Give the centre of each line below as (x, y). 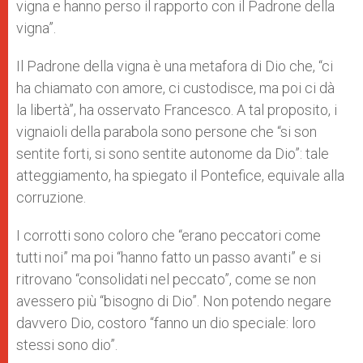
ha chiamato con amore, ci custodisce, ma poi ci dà (175, 88)
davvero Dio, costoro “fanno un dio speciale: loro (166, 323)
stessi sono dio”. (67, 345)
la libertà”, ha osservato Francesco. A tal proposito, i (177, 110)
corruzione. (51, 197)
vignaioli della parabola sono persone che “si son (167, 132)
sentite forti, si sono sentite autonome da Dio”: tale (173, 154)
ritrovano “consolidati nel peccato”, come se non (166, 279)
